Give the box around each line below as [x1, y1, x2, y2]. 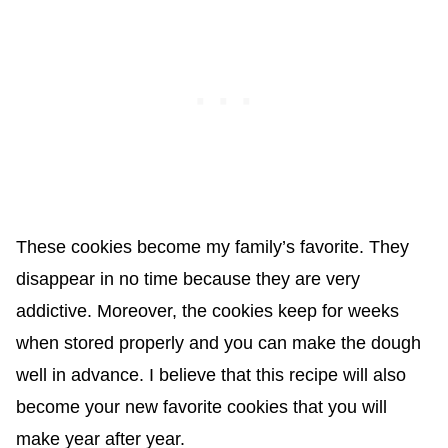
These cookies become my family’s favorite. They [15, 237, 409, 258]
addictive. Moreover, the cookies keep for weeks [15, 301, 399, 322]
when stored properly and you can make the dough [15, 333, 421, 354]
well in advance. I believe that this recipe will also [15, 365, 406, 386]
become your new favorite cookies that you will [15, 397, 387, 418]
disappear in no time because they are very [15, 269, 360, 290]
